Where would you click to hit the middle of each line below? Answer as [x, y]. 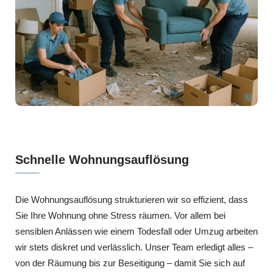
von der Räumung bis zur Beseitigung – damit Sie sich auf [130, 263]
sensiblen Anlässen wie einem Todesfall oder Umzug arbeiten [136, 231]
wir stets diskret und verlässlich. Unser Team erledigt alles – [134, 247]
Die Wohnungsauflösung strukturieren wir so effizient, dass [132, 199]
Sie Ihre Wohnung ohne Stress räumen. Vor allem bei [120, 215]
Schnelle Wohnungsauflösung [102, 159]
